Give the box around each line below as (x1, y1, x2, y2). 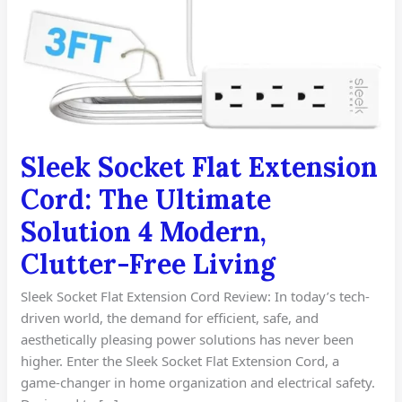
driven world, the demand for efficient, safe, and (21, 308, 319, 327)
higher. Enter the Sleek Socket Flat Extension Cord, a (21, 351, 340, 370)
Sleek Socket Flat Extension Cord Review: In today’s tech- (21, 286, 371, 305)
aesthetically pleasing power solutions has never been (21, 329, 354, 348)
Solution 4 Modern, (21, 214, 267, 249)
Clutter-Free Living (21, 246, 276, 281)
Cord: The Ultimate (21, 181, 272, 216)
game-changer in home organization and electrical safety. (21, 372, 376, 391)
